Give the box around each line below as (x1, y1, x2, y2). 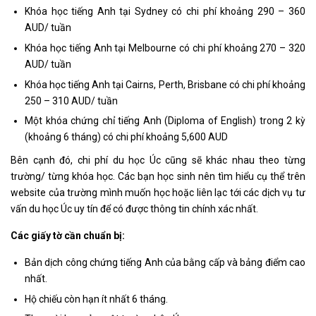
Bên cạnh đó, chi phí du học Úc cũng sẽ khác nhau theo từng (11, 154, 305, 166)
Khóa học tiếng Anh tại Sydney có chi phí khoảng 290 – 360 (25, 6, 305, 18)
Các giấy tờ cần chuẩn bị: (11, 230, 125, 242)
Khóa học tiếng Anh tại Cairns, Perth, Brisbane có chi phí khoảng (25, 78, 305, 90)
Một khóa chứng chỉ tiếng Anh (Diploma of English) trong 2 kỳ (25, 115, 305, 127)
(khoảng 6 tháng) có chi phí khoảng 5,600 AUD (25, 131, 228, 143)
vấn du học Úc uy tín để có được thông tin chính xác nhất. (11, 203, 258, 215)
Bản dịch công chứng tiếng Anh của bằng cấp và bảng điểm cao (25, 257, 305, 269)
